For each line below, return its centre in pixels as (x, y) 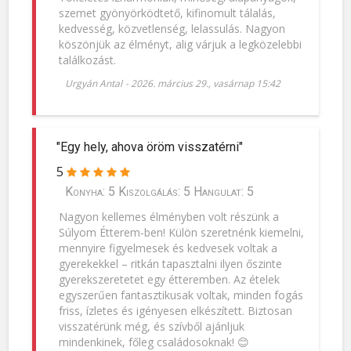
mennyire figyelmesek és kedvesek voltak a (168, 248)
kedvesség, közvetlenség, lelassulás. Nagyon (172, 28)
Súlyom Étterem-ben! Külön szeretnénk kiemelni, (181, 232)
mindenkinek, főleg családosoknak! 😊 (154, 342)
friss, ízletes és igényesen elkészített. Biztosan (175, 311)
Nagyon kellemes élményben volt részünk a (168, 217)
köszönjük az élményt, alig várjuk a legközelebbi (180, 44)
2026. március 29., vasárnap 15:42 (206, 84)
